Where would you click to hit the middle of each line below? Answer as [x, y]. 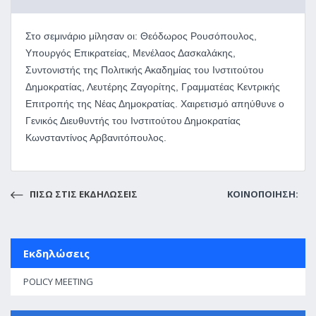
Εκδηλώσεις [56, 253]
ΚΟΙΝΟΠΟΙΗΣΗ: [263, 194]
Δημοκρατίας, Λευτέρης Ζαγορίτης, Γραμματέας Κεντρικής [153, 87]
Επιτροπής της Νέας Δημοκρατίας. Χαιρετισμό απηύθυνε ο [155, 104]
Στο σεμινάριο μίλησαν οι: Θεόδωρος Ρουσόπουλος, [141, 36]
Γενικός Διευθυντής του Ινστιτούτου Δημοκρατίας [133, 121]
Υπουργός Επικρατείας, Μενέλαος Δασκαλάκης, [130, 53]
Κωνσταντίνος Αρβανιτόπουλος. [96, 138]
